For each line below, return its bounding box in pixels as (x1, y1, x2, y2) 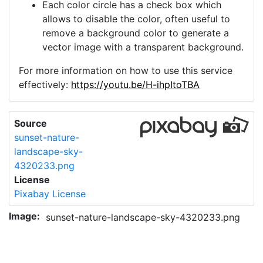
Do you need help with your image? (21, 232, 182, 245)
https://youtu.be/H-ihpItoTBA (71, 79, 200, 91)
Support (195, 234, 235, 246)
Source (14, 117, 47, 130)
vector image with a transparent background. (42, 41, 244, 53)
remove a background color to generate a (42, 27, 229, 39)
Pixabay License (14, 188, 86, 200)
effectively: (19, 79, 71, 91)
